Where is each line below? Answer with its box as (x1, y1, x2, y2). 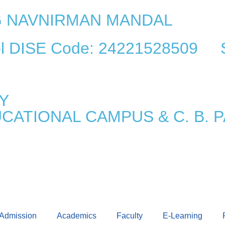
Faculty (116, 211, 143, 220)
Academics (56, 211, 96, 220)
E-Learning (162, 211, 202, 220)
